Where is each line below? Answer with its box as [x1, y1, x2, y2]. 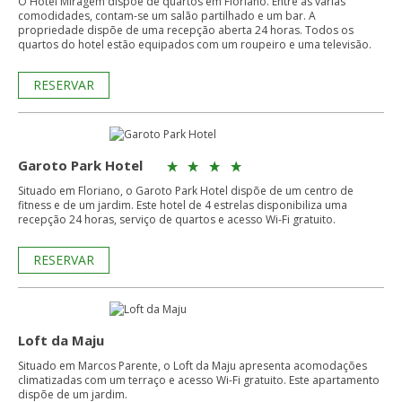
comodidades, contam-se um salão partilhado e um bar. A [18, 8, 316, 23]
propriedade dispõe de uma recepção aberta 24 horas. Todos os [18, 22, 305, 38]
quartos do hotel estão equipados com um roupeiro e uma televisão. [18, 37, 371, 52]
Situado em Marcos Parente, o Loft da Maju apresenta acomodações [18, 358, 367, 373]
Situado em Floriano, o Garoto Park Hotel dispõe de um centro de [18, 183, 354, 198]
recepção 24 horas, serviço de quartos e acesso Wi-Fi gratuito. [18, 212, 336, 227]
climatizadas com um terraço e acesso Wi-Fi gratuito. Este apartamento [18, 372, 380, 388]
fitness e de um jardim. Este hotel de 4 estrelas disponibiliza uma [18, 197, 347, 213]
